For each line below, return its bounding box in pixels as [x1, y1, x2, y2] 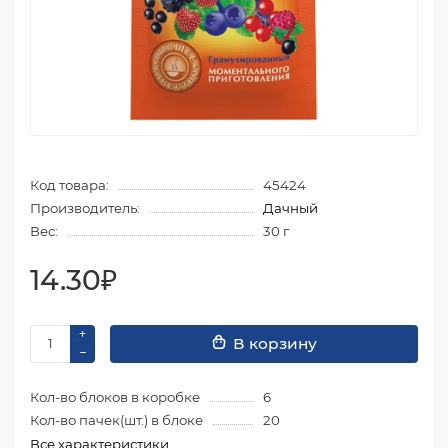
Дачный [262, 199, 318, 216]
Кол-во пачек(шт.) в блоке [30, 411, 203, 428]
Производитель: [30, 199, 140, 216]
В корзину [233, 334, 317, 354]
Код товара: [30, 176, 109, 193]
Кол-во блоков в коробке [30, 388, 200, 405]
